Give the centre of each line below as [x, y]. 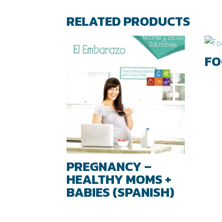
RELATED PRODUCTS [129, 21]
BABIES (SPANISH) [121, 192]
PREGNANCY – [109, 166]
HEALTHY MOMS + [119, 179]
